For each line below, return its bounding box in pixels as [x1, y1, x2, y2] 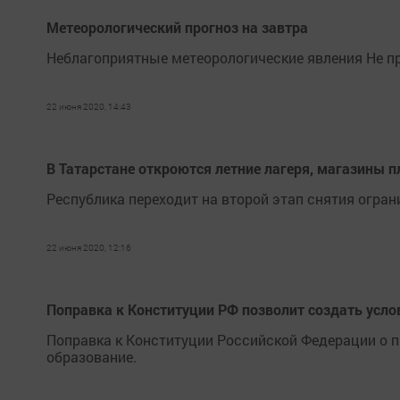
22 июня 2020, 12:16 [46, 242, 131, 254]
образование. [46, 347, 137, 366]
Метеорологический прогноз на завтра [46, 18, 308, 37]
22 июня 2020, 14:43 [46, 101, 131, 112]
